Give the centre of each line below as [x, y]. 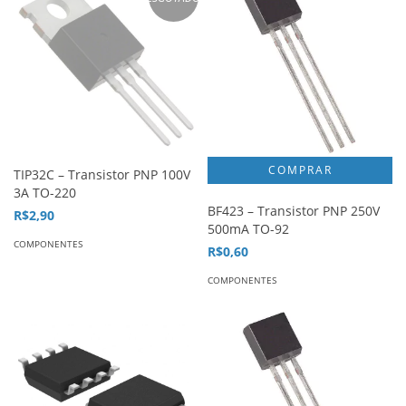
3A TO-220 [45, 193]
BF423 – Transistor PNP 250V [294, 211]
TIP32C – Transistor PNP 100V [102, 174]
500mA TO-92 [248, 229]
